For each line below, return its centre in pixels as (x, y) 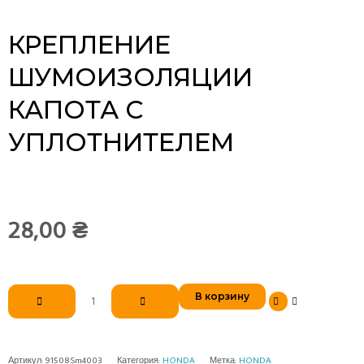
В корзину (222, 296)
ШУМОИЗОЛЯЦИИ (130, 78)
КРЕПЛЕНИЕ (89, 45)
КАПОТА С (76, 110)
